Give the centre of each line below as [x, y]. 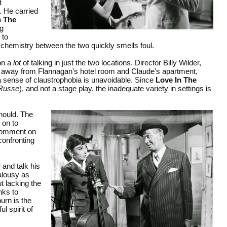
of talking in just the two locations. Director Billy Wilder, [111, 62]
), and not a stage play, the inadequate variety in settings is [115, 88]
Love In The [176, 80]
